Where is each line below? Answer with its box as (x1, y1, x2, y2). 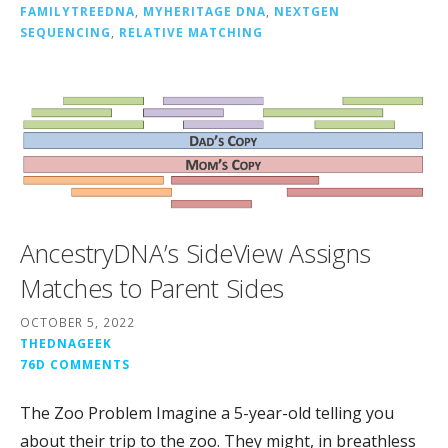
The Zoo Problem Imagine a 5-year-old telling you (20, 402, 394, 425)
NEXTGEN (274, 2, 340, 19)
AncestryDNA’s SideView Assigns (20, 236, 372, 271)
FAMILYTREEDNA (20, 2, 135, 19)
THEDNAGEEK (20, 335, 112, 352)
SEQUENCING (20, 23, 111, 40)
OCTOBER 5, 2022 (20, 314, 135, 331)
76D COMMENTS (20, 356, 130, 373)
